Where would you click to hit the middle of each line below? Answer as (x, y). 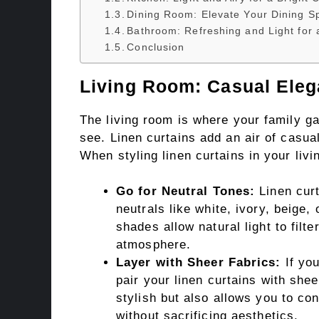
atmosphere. (154, 245)
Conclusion (156, 47)
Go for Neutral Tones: (186, 192)
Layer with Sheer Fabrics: (199, 263)
